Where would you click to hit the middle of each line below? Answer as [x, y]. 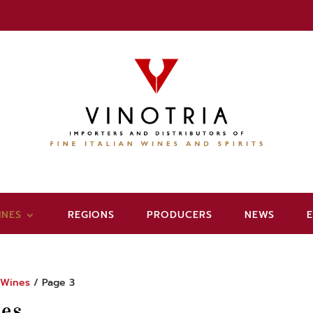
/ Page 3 [53, 282]
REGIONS [91, 214]
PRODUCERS [179, 214]
